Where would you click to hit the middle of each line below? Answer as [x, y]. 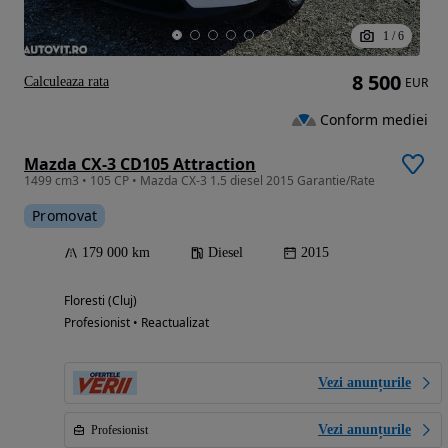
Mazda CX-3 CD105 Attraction [140, 164]
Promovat [65, 216]
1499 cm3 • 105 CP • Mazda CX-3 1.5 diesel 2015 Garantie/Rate [199, 181]
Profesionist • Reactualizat [136, 323]
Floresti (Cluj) [100, 301]
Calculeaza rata [66, 82]
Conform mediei [374, 119]
